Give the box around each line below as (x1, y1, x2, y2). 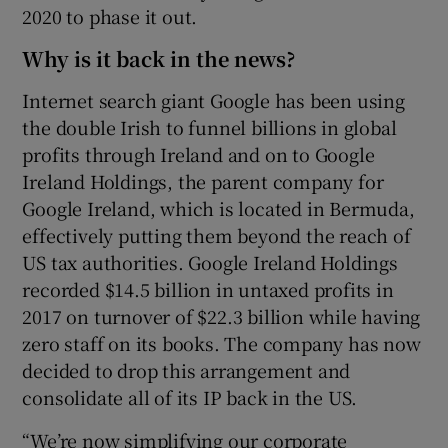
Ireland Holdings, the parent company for (22, 167, 384, 194)
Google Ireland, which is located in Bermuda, (22, 194, 415, 221)
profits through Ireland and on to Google (22, 140, 375, 167)
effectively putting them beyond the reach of (22, 221, 411, 248)
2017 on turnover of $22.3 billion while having (22, 302, 421, 329)
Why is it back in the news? (22, 43, 296, 73)
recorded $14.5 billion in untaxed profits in (22, 275, 394, 302)
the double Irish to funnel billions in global (22, 113, 397, 140)
